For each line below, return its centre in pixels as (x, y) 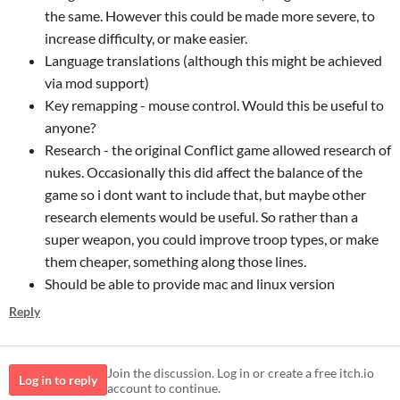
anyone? (70, 127)
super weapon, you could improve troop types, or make (212, 239)
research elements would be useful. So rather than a (201, 217)
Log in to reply (58, 380)
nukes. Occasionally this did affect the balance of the (204, 172)
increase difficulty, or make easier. (146, 38)
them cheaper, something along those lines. (175, 261)
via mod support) (97, 83)
